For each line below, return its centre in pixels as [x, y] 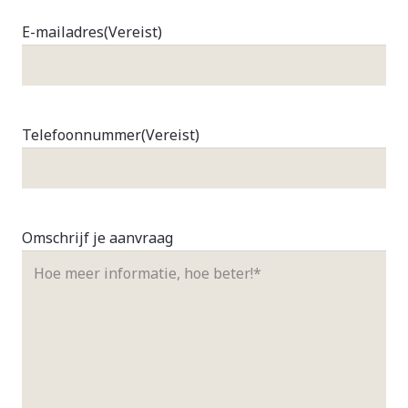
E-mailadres [63, 32]
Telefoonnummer [82, 134]
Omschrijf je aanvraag [97, 237]
